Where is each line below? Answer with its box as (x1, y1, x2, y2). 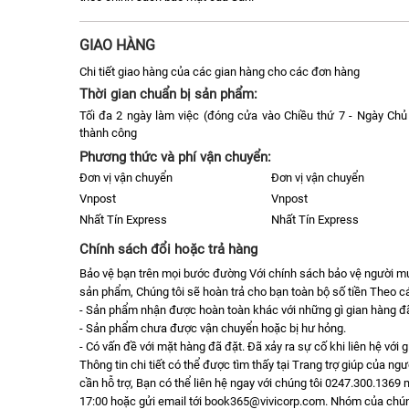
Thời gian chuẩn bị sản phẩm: (79, 86, 257, 103)
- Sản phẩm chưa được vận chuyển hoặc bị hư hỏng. (79, 321, 346, 336)
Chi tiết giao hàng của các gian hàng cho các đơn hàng (79, 65, 360, 79)
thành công (79, 125, 137, 140)
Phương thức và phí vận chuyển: (79, 148, 271, 165)
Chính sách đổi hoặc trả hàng (79, 240, 257, 257)
